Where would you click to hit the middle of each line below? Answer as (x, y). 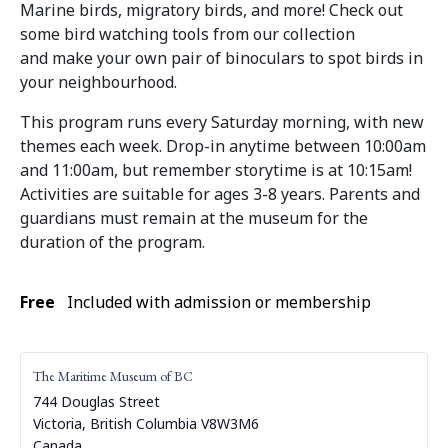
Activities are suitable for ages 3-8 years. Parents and (220, 193)
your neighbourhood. (100, 81)
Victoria (57, 423)
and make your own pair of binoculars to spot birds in (221, 57)
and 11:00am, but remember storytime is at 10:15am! (216, 169)
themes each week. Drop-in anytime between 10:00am (223, 145)
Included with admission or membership (219, 301)
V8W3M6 (230, 423)
